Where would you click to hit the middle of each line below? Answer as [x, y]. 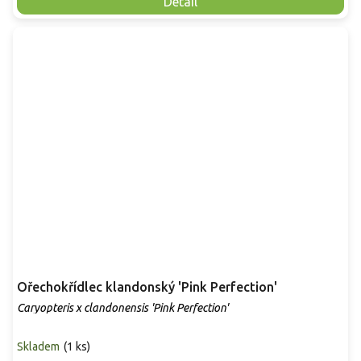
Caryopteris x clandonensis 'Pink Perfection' [122, 308]
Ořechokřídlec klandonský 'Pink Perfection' [147, 287]
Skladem [38, 347]
